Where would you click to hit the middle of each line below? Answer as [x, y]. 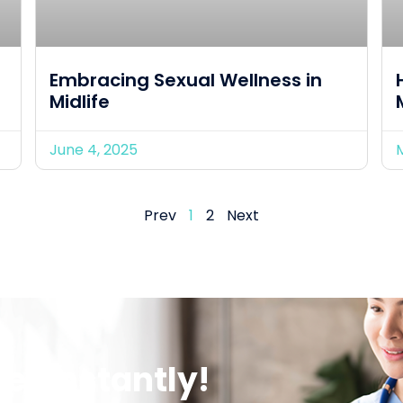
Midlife [80, 101]
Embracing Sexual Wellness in [186, 80]
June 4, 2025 [94, 149]
